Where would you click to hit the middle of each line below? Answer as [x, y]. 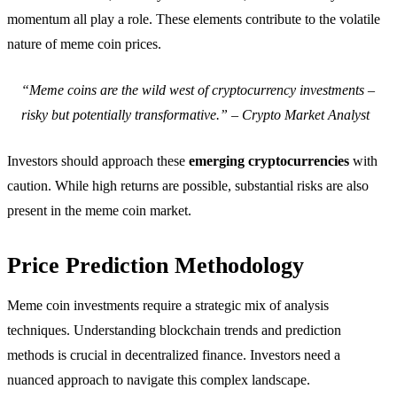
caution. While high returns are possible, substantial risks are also [188, 186]
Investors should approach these [98, 161]
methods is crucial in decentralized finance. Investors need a [174, 355]
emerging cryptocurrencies [269, 161]
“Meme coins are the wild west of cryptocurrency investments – [198, 90]
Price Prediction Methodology [156, 266]
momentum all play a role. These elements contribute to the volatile [194, 19]
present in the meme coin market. [99, 211]
